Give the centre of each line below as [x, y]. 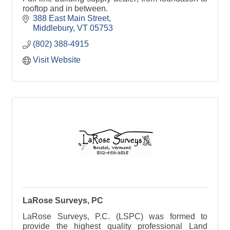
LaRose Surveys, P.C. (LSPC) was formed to [115, 216]
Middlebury [53, 28]
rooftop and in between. [65, 8]
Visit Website [57, 60]
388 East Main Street [71, 18]
